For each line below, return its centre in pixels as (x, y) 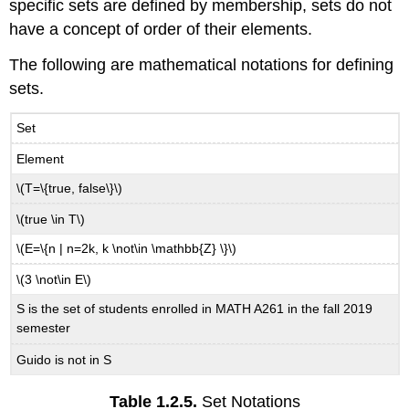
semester (44, 328)
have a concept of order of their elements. (161, 29)
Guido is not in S (64, 359)
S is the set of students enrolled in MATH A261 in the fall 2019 (195, 309)
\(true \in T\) (51, 219)
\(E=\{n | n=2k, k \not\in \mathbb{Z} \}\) (127, 249)
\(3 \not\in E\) (54, 279)
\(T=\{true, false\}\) (70, 189)
